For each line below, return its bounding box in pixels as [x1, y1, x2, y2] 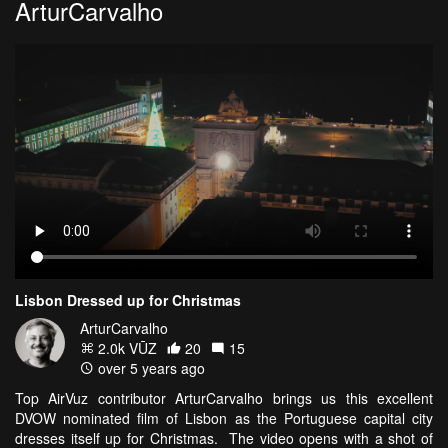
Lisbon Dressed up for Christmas [15, 289, 241, 310]
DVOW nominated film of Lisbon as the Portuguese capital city [15, 407, 433, 428]
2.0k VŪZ [94, 337, 157, 358]
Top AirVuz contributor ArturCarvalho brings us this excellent [15, 387, 433, 408]
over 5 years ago [94, 357, 205, 378]
